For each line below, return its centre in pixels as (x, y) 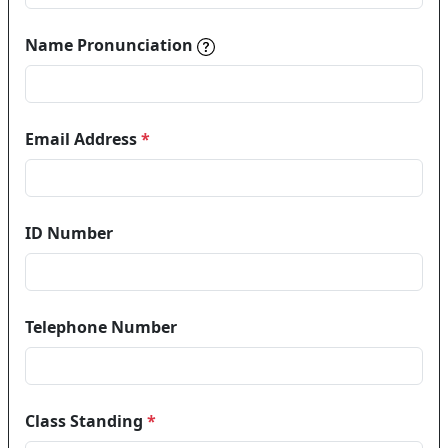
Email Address (83, 139)
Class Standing (86, 421)
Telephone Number (101, 327)
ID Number (69, 233)
